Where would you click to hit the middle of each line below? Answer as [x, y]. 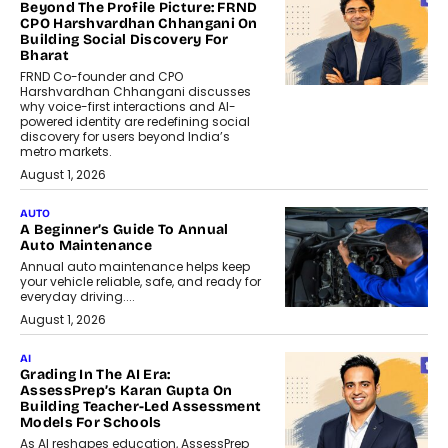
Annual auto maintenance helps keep [135, 267]
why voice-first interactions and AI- [128, 107]
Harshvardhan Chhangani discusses [135, 92]
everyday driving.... [77, 297]
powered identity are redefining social [135, 122]
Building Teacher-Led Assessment [141, 407]
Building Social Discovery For [124, 40]
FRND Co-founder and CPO [101, 77]
